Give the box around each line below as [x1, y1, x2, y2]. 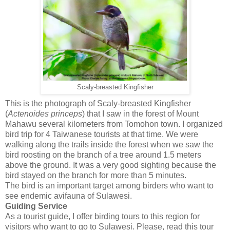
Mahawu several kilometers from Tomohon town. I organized [5, 119, 223, 128]
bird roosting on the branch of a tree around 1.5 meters [5, 150, 201, 159]
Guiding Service [5, 201, 67, 210]
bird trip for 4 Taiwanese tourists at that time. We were [5, 129, 198, 139]
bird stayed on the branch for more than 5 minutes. [5, 170, 186, 180]
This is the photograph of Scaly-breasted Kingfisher [5, 99, 191, 108]
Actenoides [8, 109, 49, 118]
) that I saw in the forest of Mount [82, 109, 199, 118]
